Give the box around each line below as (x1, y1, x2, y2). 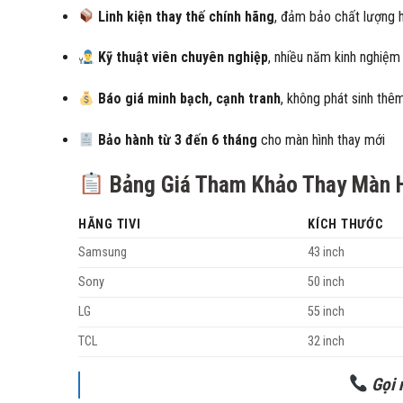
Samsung (78, 244, 127, 260)
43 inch (308, 244, 345, 260)
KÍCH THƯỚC (308, 216, 384, 232)
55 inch (308, 303, 345, 319)
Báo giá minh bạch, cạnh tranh (98, 90, 282, 108)
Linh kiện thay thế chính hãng (98, 7, 275, 25)
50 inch (308, 273, 345, 290)
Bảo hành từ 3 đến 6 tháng (98, 131, 258, 149)
